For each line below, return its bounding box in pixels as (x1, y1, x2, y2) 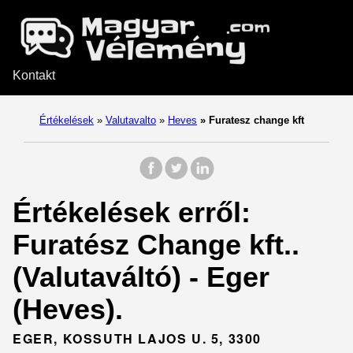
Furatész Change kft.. (13, 229, 299, 261)
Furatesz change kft (206, 114, 304, 126)
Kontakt (13, 69, 55, 82)
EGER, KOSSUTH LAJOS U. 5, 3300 (13, 329, 262, 347)
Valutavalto (106, 114, 156, 126)
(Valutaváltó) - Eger (13, 261, 269, 293)
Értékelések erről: (13, 196, 251, 229)
